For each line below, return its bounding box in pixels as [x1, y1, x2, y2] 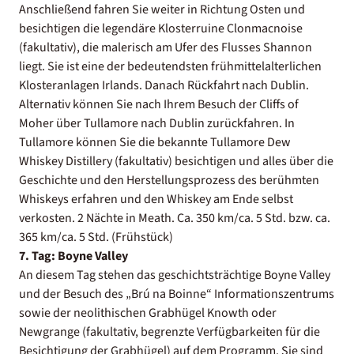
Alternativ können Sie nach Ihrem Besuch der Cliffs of [19, 95, 299, 113]
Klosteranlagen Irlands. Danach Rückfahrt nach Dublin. [19, 76, 309, 94]
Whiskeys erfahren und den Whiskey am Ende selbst [19, 190, 293, 208]
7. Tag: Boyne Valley [19, 247, 128, 265]
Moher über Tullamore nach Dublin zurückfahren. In [19, 114, 295, 132]
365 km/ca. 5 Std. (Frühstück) [19, 228, 173, 246]
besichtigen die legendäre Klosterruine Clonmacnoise [19, 19, 303, 37]
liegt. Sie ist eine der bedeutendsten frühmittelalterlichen [19, 57, 322, 75]
